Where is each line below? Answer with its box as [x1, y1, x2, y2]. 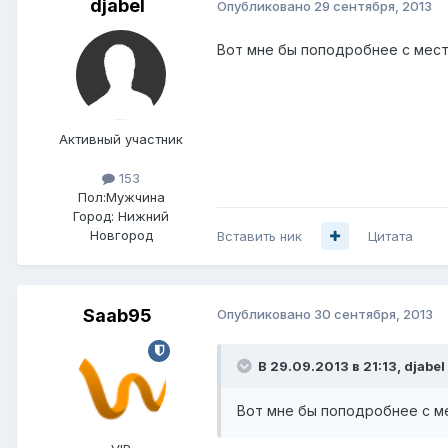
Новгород [89, 226, 153, 243]
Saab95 [82, 304, 152, 326]
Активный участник [59, 130, 183, 147]
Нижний [118, 207, 169, 224]
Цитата [368, 227, 413, 244]
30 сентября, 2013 [314, 305, 433, 322]
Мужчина [105, 188, 165, 205]
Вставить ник [217, 227, 302, 244]
